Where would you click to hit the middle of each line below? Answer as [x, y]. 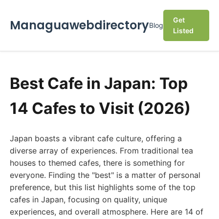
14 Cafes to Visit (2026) [100, 108]
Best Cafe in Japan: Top [99, 83]
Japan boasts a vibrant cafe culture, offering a [96, 138]
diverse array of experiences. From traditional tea [101, 151]
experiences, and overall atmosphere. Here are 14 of [107, 212]
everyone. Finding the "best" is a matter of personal [105, 175]
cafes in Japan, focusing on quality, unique [88, 199]
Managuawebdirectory [79, 25]
